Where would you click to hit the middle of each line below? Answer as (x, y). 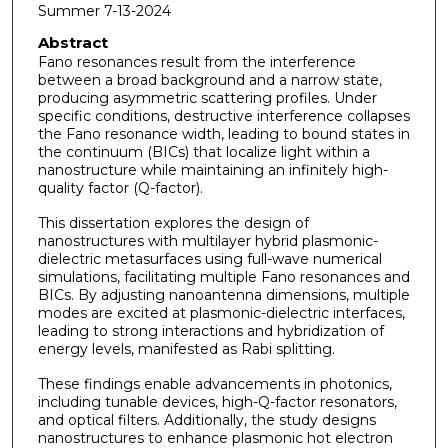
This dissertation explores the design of (173, 222)
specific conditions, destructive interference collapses (223, 116)
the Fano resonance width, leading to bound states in (223, 134)
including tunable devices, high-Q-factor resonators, (217, 401)
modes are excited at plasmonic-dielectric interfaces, (221, 312)
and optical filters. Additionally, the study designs (206, 419)
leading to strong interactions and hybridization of (210, 330)
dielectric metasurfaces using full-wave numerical (209, 258)
